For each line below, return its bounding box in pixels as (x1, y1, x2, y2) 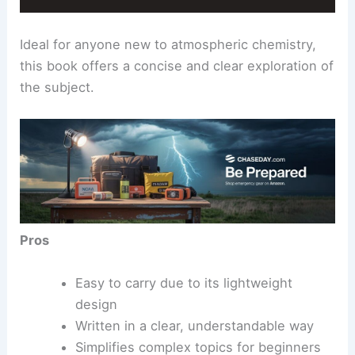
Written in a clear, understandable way (74, 317, 314, 334)
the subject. (20, 78, 95, 95)
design (74, 296, 117, 312)
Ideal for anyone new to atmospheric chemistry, (20, 36, 317, 52)
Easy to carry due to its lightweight (74, 274, 292, 291)
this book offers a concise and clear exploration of (20, 57, 334, 74)
